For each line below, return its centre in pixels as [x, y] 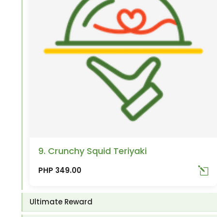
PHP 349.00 [60, 170]
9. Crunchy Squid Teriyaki [93, 151]
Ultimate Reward [61, 202]
